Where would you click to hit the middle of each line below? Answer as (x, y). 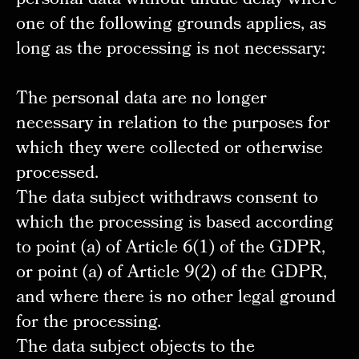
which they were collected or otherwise (169, 150)
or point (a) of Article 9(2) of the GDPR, (171, 274)
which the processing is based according (174, 224)
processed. (57, 175)
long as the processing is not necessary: (170, 50)
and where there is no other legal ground (175, 299)
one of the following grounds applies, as (171, 25)
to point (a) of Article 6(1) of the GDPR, (170, 249)
